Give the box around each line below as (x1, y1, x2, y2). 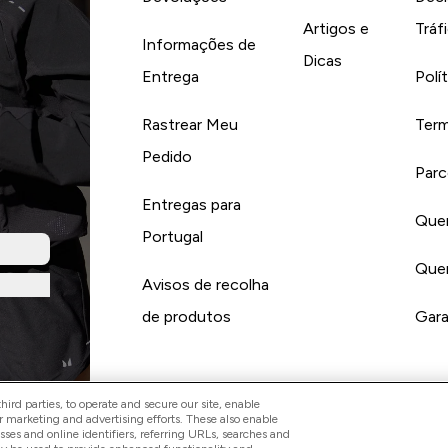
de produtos (141, 308, 231, 326)
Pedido (141, 148, 192, 166)
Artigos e (303, 20, 370, 38)
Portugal (141, 228, 203, 246)
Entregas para (141, 196, 241, 214)
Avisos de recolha (141, 276, 269, 294)
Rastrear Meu (141, 116, 238, 134)
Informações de (141, 36, 256, 54)
